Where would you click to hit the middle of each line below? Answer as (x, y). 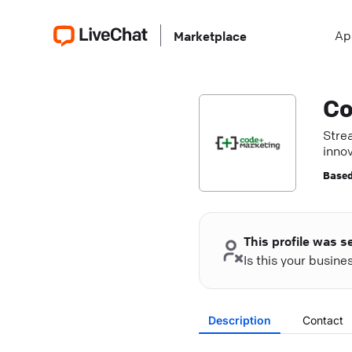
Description (239, 320)
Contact (323, 320)
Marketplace (210, 36)
